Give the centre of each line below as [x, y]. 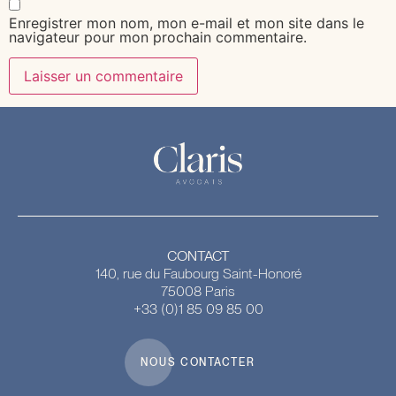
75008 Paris [198, 291]
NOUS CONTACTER [198, 363]
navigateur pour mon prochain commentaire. [158, 38]
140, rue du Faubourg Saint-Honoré [198, 273]
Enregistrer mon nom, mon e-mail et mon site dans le [187, 23]
